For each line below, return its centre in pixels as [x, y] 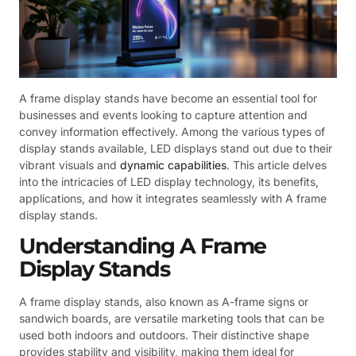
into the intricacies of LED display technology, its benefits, [169, 181]
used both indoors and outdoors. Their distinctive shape [164, 335]
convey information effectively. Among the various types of [172, 131]
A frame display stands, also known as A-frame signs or [164, 301]
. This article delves [277, 164]
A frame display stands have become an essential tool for [168, 98]
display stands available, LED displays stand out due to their [176, 148]
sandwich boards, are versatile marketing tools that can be [172, 318]
